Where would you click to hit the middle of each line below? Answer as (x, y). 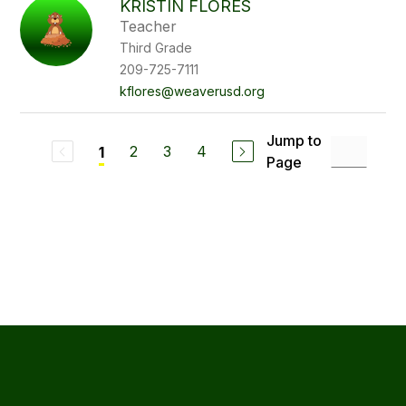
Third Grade (156, 48)
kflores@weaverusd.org (193, 91)
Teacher (149, 26)
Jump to (294, 140)
